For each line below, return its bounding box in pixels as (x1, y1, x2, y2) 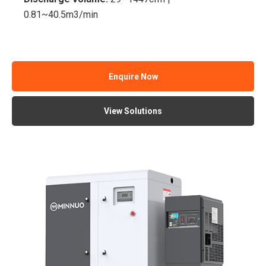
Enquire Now (108, 71, 158, 81)
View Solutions (104, 106, 162, 116)
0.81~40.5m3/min (24, 9, 99, 21)
